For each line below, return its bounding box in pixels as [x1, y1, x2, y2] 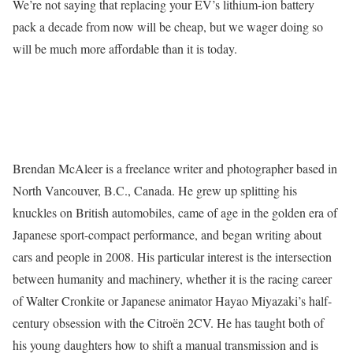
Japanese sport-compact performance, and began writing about [13, 226, 321, 243]
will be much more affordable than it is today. [13, 40, 237, 58]
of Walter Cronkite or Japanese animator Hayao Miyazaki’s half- [13, 292, 332, 310]
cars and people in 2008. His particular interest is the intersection [13, 248, 332, 266]
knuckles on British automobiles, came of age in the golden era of [13, 204, 337, 221]
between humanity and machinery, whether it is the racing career [13, 270, 332, 288]
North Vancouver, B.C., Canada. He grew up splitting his [13, 182, 297, 199]
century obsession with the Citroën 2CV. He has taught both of [13, 314, 324, 332]
